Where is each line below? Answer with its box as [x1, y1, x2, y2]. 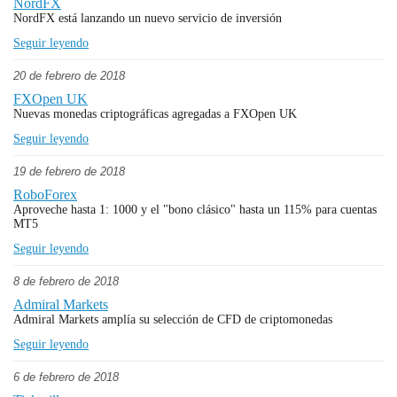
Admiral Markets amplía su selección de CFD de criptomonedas [13, 313, 332, 326]
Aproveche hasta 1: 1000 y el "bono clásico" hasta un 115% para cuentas [13, 203, 377, 216]
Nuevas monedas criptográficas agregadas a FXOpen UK [13, 107, 297, 121]
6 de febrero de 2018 [13, 370, 119, 384]
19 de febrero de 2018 [13, 165, 125, 178]
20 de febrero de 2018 [13, 69, 125, 82]
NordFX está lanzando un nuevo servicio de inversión [13, 12, 282, 25]
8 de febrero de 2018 [13, 275, 119, 288]
